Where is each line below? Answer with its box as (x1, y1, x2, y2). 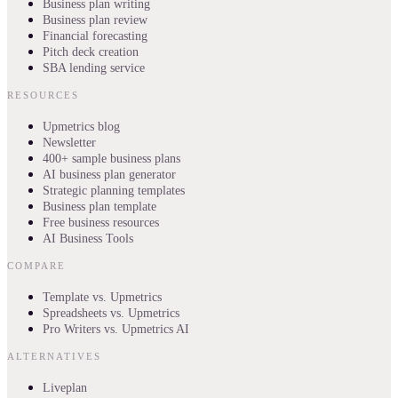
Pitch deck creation (43, 45, 139, 60)
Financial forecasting (43, 29, 147, 44)
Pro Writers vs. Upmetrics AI (43, 322, 189, 337)
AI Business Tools (43, 232, 133, 246)
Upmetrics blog (43, 120, 120, 134)
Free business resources (43, 216, 159, 230)
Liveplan (43, 381, 87, 395)
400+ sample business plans (43, 152, 180, 166)
